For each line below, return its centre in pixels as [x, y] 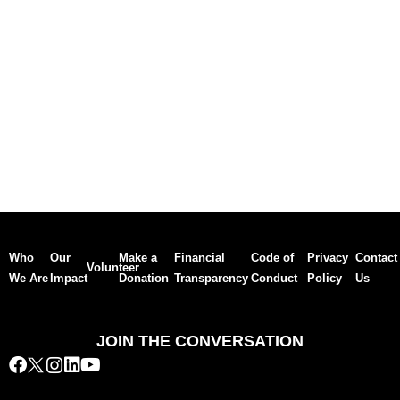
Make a [137, 257]
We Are [29, 278]
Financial [199, 257]
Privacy [328, 257]
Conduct [275, 278]
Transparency [211, 278]
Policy [325, 278]
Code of [273, 257]
